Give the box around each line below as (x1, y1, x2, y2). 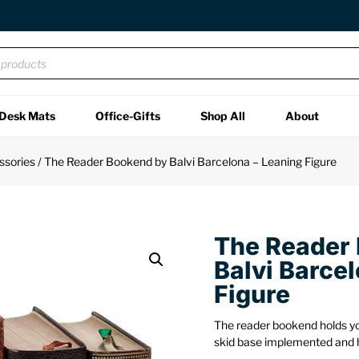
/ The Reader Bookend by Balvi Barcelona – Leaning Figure (34, 155, 337, 168)
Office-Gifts (95, 109, 160, 123)
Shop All (200, 109, 245, 123)
